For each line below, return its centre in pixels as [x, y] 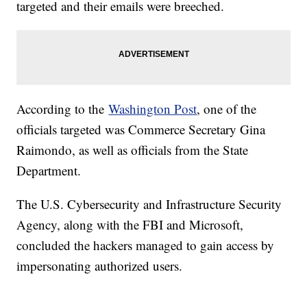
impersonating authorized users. [100, 266]
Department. [49, 171]
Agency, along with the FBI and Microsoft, [130, 225]
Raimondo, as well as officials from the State [133, 150]
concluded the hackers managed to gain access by [146, 245]
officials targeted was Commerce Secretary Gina [141, 130]
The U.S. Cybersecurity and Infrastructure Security [149, 204]
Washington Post [153, 109]
